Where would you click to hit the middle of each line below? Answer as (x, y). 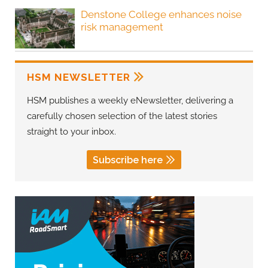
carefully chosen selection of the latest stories (122, 116)
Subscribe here (128, 160)
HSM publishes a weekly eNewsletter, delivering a (130, 100)
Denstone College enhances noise (161, 14)
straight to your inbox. (71, 131)
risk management (122, 27)
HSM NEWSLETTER (79, 77)
